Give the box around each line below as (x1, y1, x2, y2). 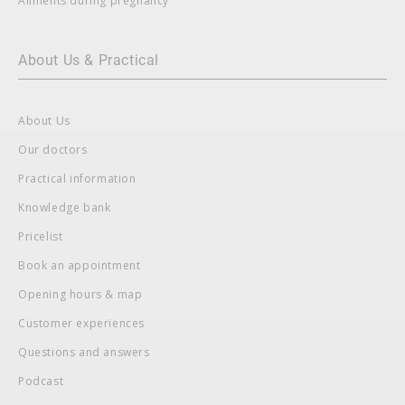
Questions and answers (18, 344, 150, 360)
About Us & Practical (18, 51, 159, 69)
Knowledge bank (18, 199, 111, 215)
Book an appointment (18, 257, 141, 273)
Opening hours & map (18, 286, 143, 302)
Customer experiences (18, 315, 145, 331)
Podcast (18, 372, 64, 389)
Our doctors (18, 141, 88, 157)
